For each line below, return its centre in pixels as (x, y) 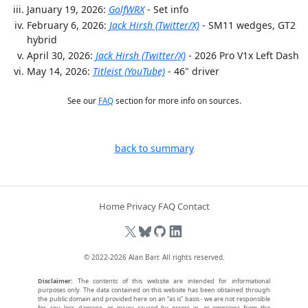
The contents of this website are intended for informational (172, 281)
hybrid (42, 40)
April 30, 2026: (61, 56)
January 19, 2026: (67, 10)
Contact (193, 207)
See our (82, 101)
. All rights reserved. (191, 257)
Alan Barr (143, 257)
